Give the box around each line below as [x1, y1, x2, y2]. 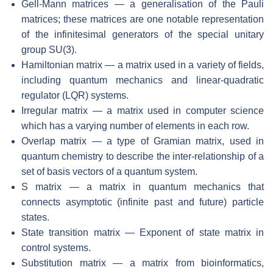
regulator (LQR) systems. [21, 90, 129, 101]
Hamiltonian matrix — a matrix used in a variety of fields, [21, 60, 264, 71]
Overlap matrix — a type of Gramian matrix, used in [21, 136, 264, 147]
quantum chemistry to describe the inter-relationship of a [21, 151, 264, 162]
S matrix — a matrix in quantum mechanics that [21, 182, 264, 193]
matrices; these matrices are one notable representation [21, 14, 264, 25]
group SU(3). [21, 44, 77, 55]
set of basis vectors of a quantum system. [21, 166, 197, 177]
